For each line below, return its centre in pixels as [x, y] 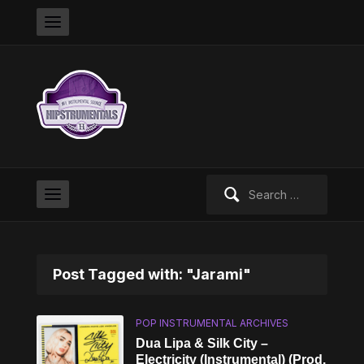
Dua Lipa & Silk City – [202, 343]
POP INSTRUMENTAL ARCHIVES [212, 323]
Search [224, 183]
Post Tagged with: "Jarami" [152, 274]
